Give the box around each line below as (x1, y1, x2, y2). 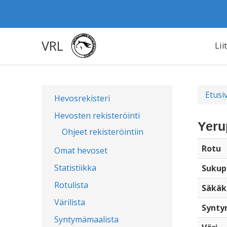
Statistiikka (54, 162, 96, 173)
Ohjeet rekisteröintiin (62, 126, 143, 137)
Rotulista (54, 179, 88, 191)
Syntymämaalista (54, 214, 119, 225)
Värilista (54, 197, 85, 208)
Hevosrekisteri (54, 93, 110, 104)
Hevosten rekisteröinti (54, 110, 140, 121)
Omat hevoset (54, 145, 107, 156)
